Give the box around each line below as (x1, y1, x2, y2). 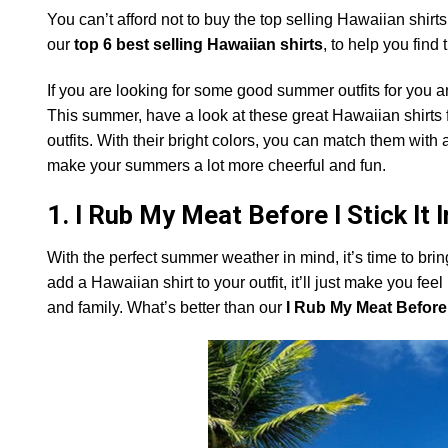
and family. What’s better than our (47, 298, 286, 316)
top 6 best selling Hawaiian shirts (74, 36, 323, 54)
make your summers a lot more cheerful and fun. (47, 157, 386, 175)
